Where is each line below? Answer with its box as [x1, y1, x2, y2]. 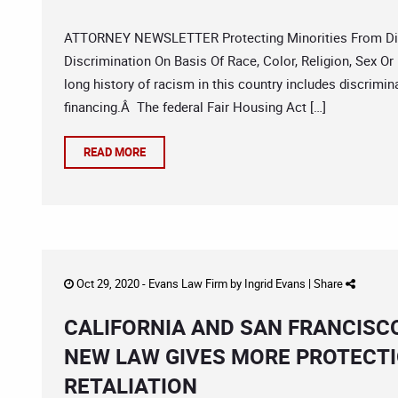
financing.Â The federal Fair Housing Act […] [64, 98, 326, 115]
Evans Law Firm [148, 275, 227, 291]
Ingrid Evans [244, 275, 306, 291]
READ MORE [84, 144, 146, 160]
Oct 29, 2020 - [74, 275, 148, 291]
